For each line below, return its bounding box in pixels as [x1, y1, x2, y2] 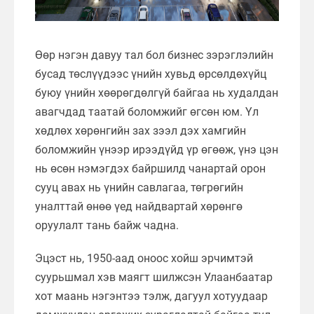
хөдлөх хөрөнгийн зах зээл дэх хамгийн [35, 123, 246, 137]
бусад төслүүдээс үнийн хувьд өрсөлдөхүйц [35, 67, 266, 81]
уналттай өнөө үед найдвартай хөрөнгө [35, 199, 243, 213]
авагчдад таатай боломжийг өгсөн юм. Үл [35, 104, 259, 118]
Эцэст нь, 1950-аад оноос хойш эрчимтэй [35, 251, 253, 265]
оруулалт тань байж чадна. [35, 218, 179, 232]
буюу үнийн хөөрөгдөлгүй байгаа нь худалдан [35, 86, 278, 100]
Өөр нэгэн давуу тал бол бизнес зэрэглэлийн [35, 48, 273, 62]
